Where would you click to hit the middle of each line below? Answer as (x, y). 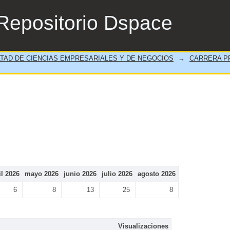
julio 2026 (117, 174)
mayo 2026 (42, 174)
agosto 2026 (157, 174)
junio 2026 (80, 174)
